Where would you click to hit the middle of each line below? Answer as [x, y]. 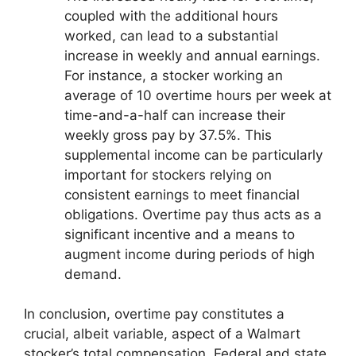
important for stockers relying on [168, 174]
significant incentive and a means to [180, 234]
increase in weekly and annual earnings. [192, 55]
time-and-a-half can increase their [175, 115]
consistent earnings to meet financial [182, 194]
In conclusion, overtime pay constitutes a [154, 314]
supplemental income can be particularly [193, 155]
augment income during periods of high [190, 254]
